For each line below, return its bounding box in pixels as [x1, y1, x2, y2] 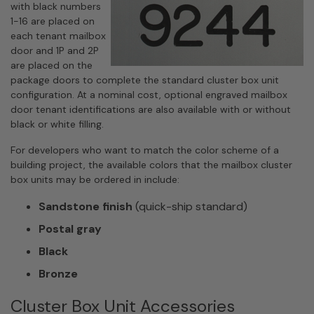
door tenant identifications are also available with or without [11, 103, 291, 116]
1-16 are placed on [11, 15, 95, 27]
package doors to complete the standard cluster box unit [11, 74, 279, 86]
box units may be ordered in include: [11, 173, 179, 186]
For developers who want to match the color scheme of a [11, 144, 279, 156]
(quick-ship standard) [135, 199, 247, 214]
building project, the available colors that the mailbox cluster [11, 158, 292, 171]
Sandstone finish [39, 199, 135, 214]
